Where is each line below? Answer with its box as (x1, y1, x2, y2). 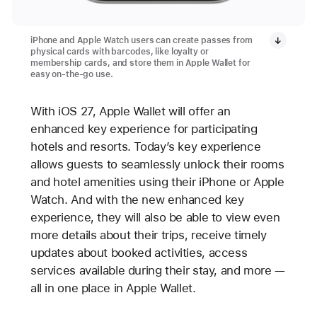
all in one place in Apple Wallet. (30, 281, 196, 296)
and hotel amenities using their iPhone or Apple (30, 175, 284, 190)
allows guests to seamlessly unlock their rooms (30, 157, 284, 172)
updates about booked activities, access (30, 246, 248, 260)
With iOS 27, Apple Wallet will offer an (30, 104, 231, 119)
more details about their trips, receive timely (30, 228, 267, 243)
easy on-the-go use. (30, 69, 113, 80)
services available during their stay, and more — (30, 263, 285, 278)
